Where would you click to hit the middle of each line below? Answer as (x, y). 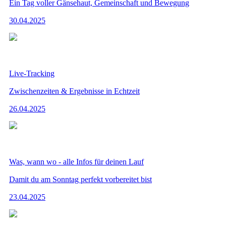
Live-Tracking (32, 73)
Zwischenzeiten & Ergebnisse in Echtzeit (74, 91)
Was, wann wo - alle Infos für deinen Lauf (76, 161)
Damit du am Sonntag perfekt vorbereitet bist (80, 179)
